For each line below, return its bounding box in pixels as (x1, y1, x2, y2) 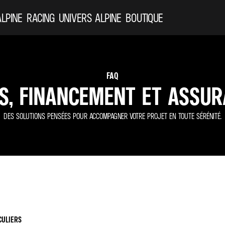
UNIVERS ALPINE (59, 10, 122, 25)
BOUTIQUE (126, 10, 163, 25)
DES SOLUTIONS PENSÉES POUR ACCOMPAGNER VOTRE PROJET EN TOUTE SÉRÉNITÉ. (4, 111, 221, 121)
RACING (27, 10, 55, 25)
